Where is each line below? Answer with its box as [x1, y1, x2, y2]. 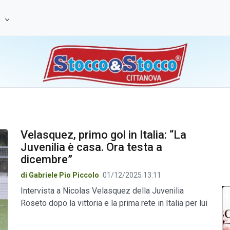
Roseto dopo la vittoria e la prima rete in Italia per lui [20, 198, 207, 208]
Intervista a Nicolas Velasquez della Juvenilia [20, 186, 184, 196]
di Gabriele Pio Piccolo [20, 171, 101, 179]
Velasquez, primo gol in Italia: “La [20, 128, 186, 141]
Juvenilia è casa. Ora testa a [20, 141, 162, 154]
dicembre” [20, 153, 72, 166]
